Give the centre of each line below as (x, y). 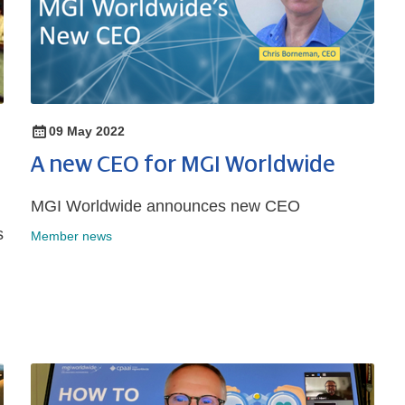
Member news (71, 236)
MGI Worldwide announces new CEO (165, 207)
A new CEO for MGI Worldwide (183, 165)
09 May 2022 (87, 132)
